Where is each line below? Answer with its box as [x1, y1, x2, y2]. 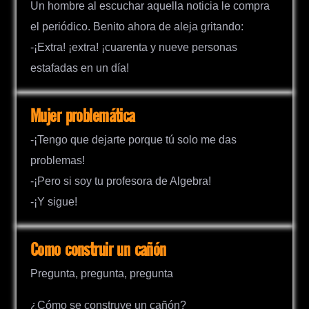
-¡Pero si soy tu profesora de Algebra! [30, 175, 211, 188]
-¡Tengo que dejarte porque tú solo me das [30, 134, 237, 146]
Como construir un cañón [30, 241, 166, 261]
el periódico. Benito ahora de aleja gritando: [30, 20, 243, 32]
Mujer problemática [30, 106, 135, 127]
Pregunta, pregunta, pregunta [30, 268, 173, 280]
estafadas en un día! [30, 61, 129, 74]
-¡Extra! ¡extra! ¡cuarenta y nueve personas [30, 41, 237, 53]
